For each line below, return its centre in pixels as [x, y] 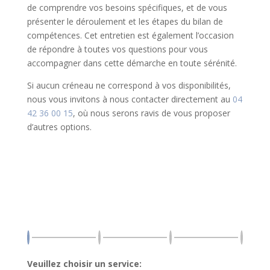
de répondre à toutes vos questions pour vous [117, 49]
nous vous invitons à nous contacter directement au [130, 99]
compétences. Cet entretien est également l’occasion [130, 35]
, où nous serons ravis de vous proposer [151, 113]
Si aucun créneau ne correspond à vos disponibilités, [129, 85]
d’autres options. [59, 127]
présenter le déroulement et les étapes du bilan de [125, 21]
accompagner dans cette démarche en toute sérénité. [132, 63]
